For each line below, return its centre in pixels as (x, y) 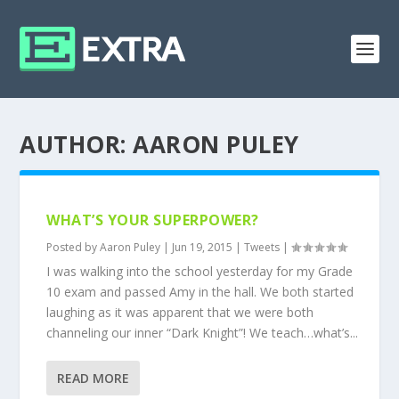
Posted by (73, 247)
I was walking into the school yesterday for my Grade (200, 271)
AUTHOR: (77, 144)
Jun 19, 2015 (203, 247)
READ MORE (94, 378)
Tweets (262, 247)
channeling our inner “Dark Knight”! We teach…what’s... (203, 333)
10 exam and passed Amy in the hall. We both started (200, 292)
